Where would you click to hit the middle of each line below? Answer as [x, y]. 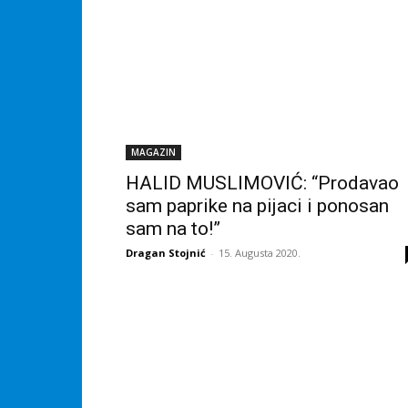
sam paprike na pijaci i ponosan [257, 206]
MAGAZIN [153, 153]
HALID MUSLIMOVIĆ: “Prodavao [262, 184]
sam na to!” [173, 229]
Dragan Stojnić [166, 253]
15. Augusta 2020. [260, 253]
